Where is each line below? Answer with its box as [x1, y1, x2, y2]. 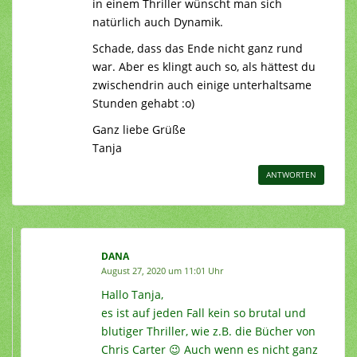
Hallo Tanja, [101, 287, 163, 303]
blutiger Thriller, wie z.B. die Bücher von [101, 324, 316, 339]
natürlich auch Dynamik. [92, 14, 223, 30]
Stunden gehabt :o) [92, 96, 194, 112]
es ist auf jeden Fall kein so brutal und [101, 305, 306, 321]
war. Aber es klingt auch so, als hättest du [92, 59, 316, 75]
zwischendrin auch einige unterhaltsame [92, 77, 312, 93]
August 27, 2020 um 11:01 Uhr [101, 265, 223, 277]
